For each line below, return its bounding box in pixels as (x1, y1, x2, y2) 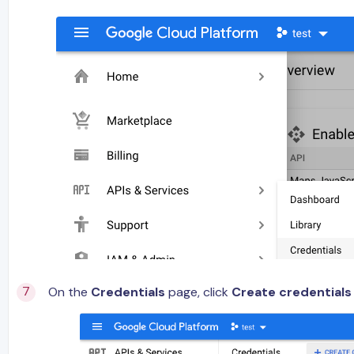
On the (48, 284, 91, 301)
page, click (165, 284, 232, 301)
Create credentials (232, 284, 352, 301)
